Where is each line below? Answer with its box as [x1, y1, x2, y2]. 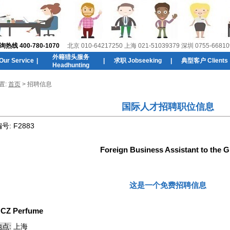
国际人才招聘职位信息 [122, 102, 214, 112]
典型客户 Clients [181, 57, 228, 64]
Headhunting [52, 62, 89, 69]
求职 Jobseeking [113, 57, 162, 64]
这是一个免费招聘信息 [129, 181, 206, 189]
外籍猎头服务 [52, 53, 89, 61]
